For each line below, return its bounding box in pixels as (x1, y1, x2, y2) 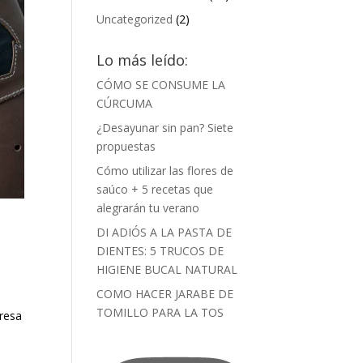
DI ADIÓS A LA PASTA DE (96, 224, 233, 240)
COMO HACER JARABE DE (96, 286, 234, 301)
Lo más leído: (96, 50, 189, 70)
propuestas (96, 139, 156, 154)
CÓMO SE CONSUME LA (96, 77, 226, 92)
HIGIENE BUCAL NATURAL (96, 262, 238, 277)
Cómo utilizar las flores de (96, 163, 234, 178)
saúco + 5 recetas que (96, 181, 214, 197)
